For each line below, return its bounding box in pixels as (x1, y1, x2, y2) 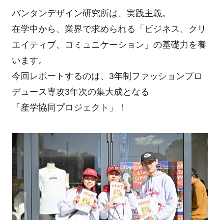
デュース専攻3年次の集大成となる (11, 86, 149, 97)
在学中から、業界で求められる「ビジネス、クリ (11, 24, 206, 34)
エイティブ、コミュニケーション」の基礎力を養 (11, 39, 206, 50)
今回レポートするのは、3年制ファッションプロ (11, 71, 202, 81)
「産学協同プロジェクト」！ (11, 102, 127, 112)
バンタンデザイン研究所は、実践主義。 (11, 8, 171, 18)
